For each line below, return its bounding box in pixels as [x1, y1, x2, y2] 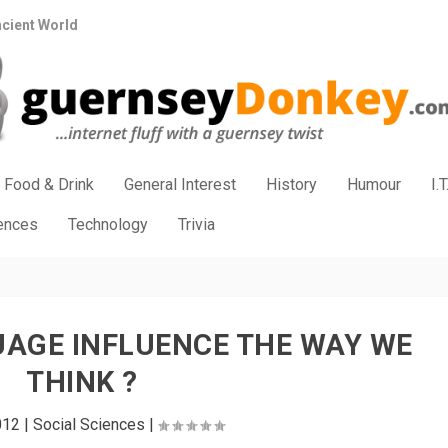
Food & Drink [4, 175, 95, 194]
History [266, 175, 318, 194]
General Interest [124, 175, 237, 194]
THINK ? [26, 365, 138, 399]
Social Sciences [33, 415, 146, 434]
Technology [68, 215, 149, 234]
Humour [347, 175, 402, 194]
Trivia [178, 215, 216, 234]
